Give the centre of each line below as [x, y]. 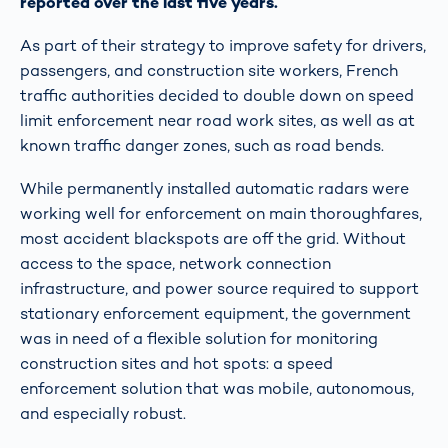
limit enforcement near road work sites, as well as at [217, 120]
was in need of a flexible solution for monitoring [199, 339]
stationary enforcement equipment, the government [215, 314]
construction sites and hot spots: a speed [176, 364]
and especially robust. [103, 414]
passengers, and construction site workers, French [209, 70]
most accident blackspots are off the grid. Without [213, 239]
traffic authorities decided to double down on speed [217, 95]
